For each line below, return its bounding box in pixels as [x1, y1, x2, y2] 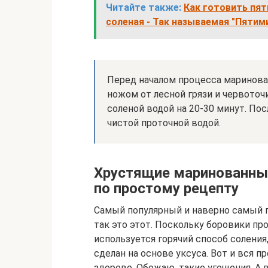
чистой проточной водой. [107, 117, 221, 129]
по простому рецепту [94, 180, 239, 197]
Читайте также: [106, 2, 181, 13]
